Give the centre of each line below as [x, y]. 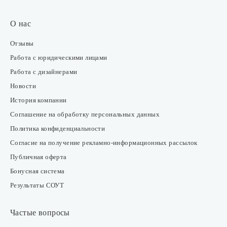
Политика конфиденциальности [58, 128]
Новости [23, 86]
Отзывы [22, 43]
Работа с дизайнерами [44, 71]
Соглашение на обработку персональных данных [85, 114]
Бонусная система [37, 171]
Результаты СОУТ [37, 185]
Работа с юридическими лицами [59, 57]
